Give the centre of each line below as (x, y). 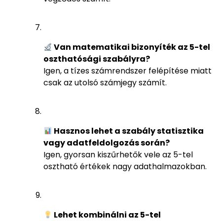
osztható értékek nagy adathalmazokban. (125, 167)
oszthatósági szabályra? (97, 59)
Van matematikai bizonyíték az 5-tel (131, 47)
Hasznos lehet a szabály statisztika (128, 131)
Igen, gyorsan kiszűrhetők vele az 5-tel (118, 155)
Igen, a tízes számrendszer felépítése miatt (128, 71)
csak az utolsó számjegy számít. (105, 83)
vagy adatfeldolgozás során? (107, 143)
